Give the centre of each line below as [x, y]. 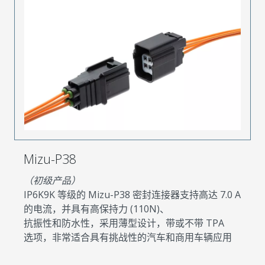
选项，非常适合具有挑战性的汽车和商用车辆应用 [128, 237]
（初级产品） [52, 181]
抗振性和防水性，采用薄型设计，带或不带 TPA [124, 223]
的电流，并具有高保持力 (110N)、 [96, 209]
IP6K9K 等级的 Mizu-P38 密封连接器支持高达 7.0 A [132, 195]
